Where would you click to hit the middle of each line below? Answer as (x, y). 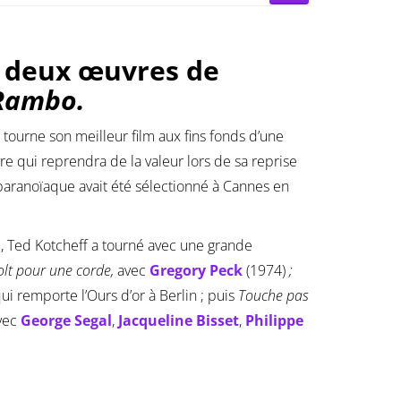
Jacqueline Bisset (179, 321)
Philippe (274, 321)
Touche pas (273, 296)
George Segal (66, 321)
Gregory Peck (196, 271)
